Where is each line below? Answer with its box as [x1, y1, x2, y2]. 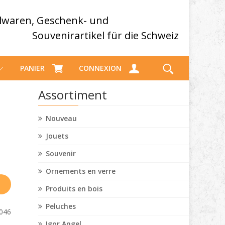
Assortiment [38, 86, 107, 103]
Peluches [46, 201, 76, 211]
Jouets [46, 131, 68, 141]
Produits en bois [46, 184, 102, 193]
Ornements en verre [46, 166, 116, 176]
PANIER [20, 63, 45, 73]
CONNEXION [79, 63, 122, 73]
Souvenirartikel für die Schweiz [32, 29, 179, 42]
